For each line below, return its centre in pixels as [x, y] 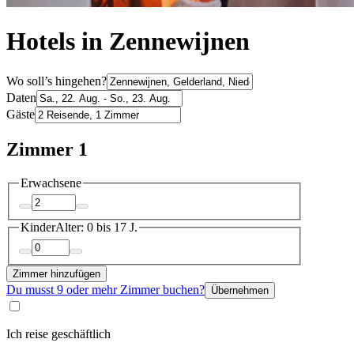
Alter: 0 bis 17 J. [96, 228]
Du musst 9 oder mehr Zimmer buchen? [105, 289]
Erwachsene [51, 183]
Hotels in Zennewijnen [128, 41]
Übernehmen [240, 290]
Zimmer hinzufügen [56, 273]
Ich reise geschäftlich [58, 333]
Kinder [38, 228]
